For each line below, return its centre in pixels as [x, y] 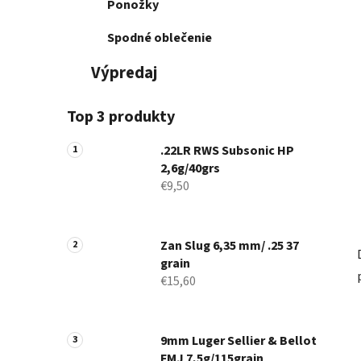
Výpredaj [124, 73]
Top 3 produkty [121, 117]
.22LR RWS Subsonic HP [227, 151]
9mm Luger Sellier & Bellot [239, 341]
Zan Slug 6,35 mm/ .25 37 [230, 246]
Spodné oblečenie [160, 38]
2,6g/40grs [190, 169]
